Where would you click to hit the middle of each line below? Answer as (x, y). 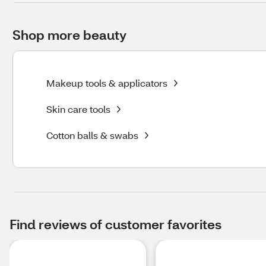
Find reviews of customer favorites (115, 224)
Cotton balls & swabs (92, 135)
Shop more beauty (69, 35)
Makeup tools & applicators (107, 83)
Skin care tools (78, 109)
